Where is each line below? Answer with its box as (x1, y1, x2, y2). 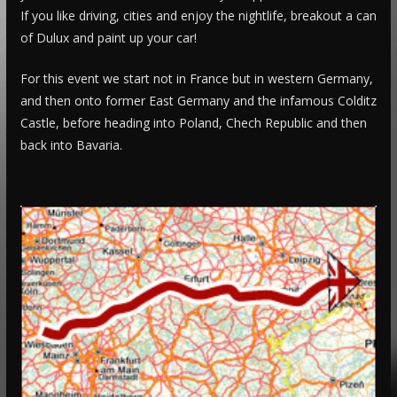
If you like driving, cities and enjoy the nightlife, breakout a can (19, 6, 377, 24)
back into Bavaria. (19, 136, 122, 153)
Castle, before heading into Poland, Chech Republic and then (19, 113, 367, 131)
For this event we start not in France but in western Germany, (19, 69, 373, 87)
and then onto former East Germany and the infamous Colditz (19, 91, 377, 109)
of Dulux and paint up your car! (19, 28, 197, 46)
